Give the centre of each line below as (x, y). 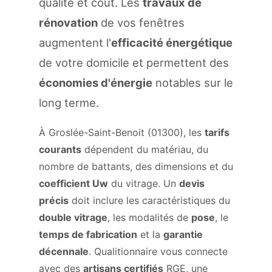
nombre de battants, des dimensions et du (136, 166)
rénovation (68, 22)
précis (54, 200)
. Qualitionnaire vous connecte (158, 251)
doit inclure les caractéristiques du (149, 200)
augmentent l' (75, 42)
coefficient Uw (73, 183)
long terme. (69, 103)
